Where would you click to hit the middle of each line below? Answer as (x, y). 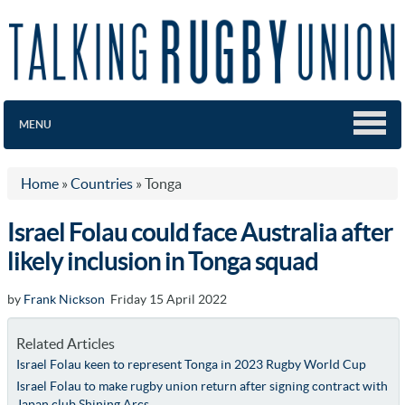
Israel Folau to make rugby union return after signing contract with (202, 386)
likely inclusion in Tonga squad (163, 261)
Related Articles (65, 343)
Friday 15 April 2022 (166, 299)
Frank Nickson (64, 299)
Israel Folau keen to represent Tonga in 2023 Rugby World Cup (191, 364)
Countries (102, 183)
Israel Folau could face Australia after (200, 232)
